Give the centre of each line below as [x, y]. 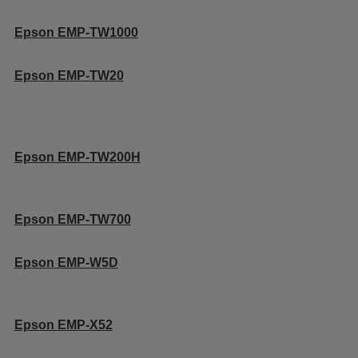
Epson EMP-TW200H [77, 157]
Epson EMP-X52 [63, 324]
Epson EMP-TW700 [72, 219]
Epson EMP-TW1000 [76, 32]
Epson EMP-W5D [66, 262]
